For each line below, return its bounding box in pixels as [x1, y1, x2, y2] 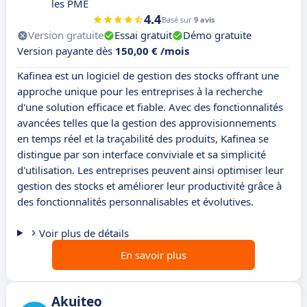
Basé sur [162, 14, 194, 25]
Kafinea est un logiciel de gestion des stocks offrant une [17, 69, 279, 83]
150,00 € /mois [115, 44, 189, 58]
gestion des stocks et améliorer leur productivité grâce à [17, 179, 282, 193]
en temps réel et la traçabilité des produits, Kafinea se [17, 132, 269, 146]
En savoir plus [121, 248, 186, 262]
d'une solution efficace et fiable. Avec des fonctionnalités [17, 100, 283, 114]
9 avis [194, 14, 214, 25]
